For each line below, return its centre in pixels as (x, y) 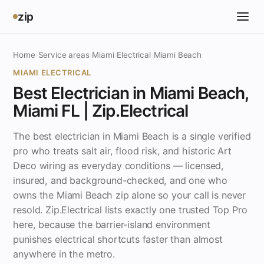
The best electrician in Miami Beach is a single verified (132, 136)
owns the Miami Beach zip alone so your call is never (130, 195)
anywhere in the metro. (64, 254)
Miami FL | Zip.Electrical (101, 111)
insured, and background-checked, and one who (120, 180)
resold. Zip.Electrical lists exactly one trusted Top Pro (130, 210)
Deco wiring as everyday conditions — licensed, (119, 166)
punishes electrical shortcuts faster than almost (118, 239)
